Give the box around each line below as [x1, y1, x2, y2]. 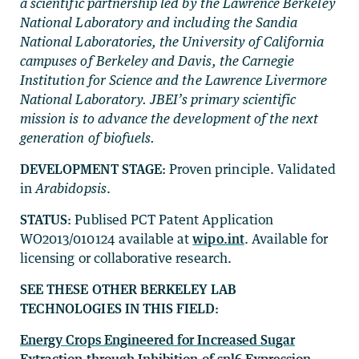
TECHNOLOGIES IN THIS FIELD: [20, 301, 220, 317]
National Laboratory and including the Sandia [20, 14, 298, 30]
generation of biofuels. [20, 130, 155, 146]
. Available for [244, 231, 329, 247]
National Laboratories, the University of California [20, 34, 325, 50]
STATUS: [20, 212, 75, 228]
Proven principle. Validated [168, 161, 337, 177]
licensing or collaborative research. [20, 250, 232, 266]
